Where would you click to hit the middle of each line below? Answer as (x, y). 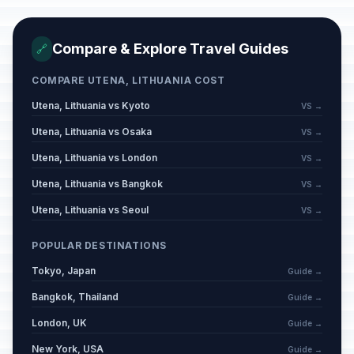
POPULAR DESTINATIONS (99, 245)
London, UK (59, 323)
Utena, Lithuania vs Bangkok (97, 184)
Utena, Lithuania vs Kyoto (91, 105)
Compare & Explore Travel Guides (170, 49)
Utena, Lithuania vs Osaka (92, 132)
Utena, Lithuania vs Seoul (90, 210)
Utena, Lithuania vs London (94, 158)
